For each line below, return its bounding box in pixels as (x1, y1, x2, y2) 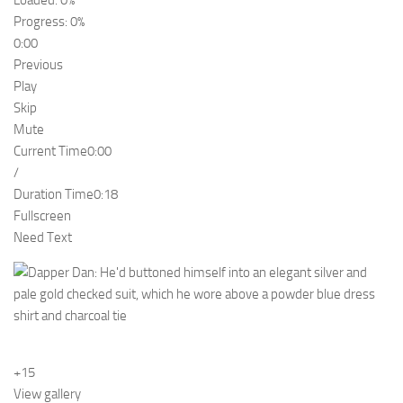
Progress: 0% (13, 13, 85, 31)
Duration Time (13, 186, 94, 203)
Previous (13, 57, 63, 74)
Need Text (13, 229, 72, 246)
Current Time (13, 143, 87, 160)
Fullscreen (13, 208, 71, 225)
